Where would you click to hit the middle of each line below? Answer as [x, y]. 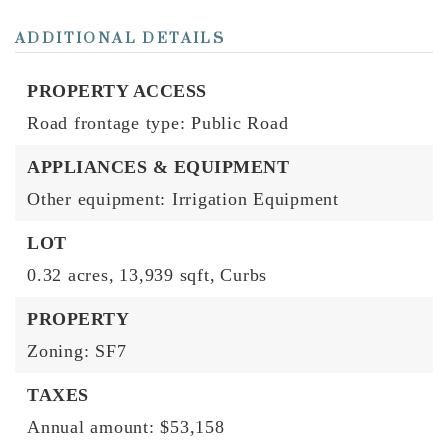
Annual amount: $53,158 [126, 427]
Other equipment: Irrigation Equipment [183, 199]
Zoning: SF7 [77, 351]
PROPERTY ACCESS [117, 91]
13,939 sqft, [167, 275]
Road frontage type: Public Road [158, 123]
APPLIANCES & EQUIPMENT [158, 167]
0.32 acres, [71, 275]
